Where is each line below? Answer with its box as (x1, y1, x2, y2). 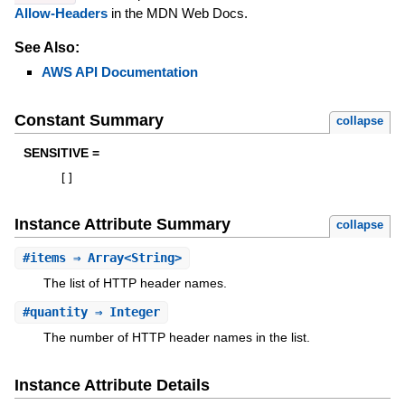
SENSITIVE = (23, 146, 99, 161)
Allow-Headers (14, 5, 108, 21)
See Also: (14, 39, 80, 55)
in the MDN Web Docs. (107, 5, 248, 21)
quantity (29, 304, 88, 319)
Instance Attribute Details (14, 376, 210, 395)
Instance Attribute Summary (14, 215, 231, 234)
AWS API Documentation (41, 63, 198, 80)
